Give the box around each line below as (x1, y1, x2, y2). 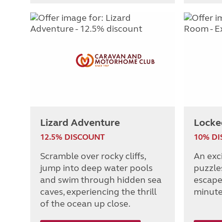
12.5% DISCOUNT (40, 132, 105, 142)
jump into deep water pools (40, 163, 153, 174)
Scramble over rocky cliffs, (40, 151, 146, 162)
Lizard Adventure (40, 116, 120, 129)
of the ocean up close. (40, 198, 130, 210)
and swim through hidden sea (40, 174, 162, 186)
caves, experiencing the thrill (40, 186, 157, 198)
